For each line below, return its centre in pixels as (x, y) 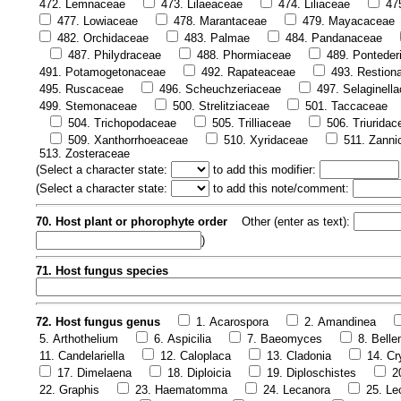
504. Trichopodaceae (122, 123)
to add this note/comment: (281, 188)
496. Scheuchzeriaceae (220, 89)
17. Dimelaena (94, 372)
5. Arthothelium (79, 338)
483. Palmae (217, 38)
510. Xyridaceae (266, 140)
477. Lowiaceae (98, 21)
